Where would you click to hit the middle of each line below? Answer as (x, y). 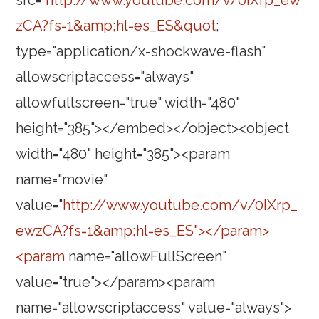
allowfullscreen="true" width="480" (128, 103)
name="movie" (62, 180)
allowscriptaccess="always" (105, 77)
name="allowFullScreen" (146, 257)
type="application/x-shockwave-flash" (141, 52)
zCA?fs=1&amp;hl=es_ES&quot (116, 26)
